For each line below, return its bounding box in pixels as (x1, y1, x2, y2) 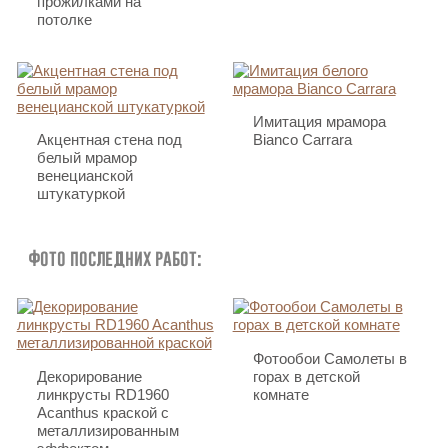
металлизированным (36, 421, 179, 439)
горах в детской (252, 367, 360, 385)
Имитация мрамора (252, 113, 386, 131)
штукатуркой (36, 185, 125, 203)
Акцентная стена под (36, 131, 182, 149)
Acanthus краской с (36, 403, 169, 421)
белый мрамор (36, 149, 137, 167)
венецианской (36, 167, 133, 185)
